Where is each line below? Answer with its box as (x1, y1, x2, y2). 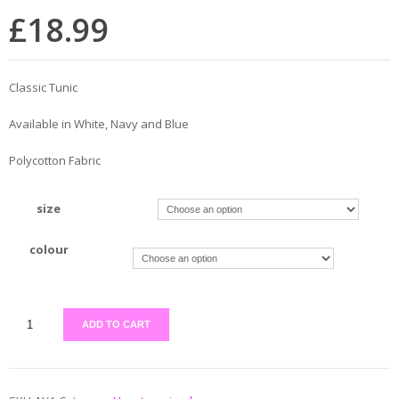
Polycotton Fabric (9, 152, 101, 168)
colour (28, 241, 69, 257)
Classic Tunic (9, 79, 77, 95)
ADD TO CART (82, 319, 151, 330)
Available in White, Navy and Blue (9, 116, 189, 132)
